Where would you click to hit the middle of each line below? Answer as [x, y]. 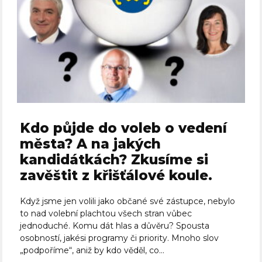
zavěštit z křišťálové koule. [116, 176]
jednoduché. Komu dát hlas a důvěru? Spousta [115, 226]
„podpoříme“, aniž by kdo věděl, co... [92, 251]
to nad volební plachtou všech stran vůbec [106, 214]
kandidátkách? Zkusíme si [114, 160]
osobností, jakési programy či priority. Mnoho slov [120, 238]
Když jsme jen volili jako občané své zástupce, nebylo [128, 201]
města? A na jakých [91, 144]
